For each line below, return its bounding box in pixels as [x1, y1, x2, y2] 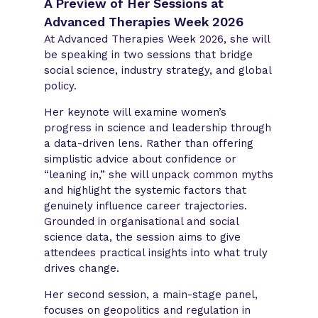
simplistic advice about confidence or [44, 152, 237, 165]
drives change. [44, 261, 120, 275]
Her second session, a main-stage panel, [44, 287, 258, 301]
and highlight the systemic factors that [44, 183, 247, 197]
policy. [44, 79, 77, 92]
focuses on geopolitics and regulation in [44, 303, 251, 317]
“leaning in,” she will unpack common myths [44, 168, 274, 181]
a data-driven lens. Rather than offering [44, 136, 254, 150]
